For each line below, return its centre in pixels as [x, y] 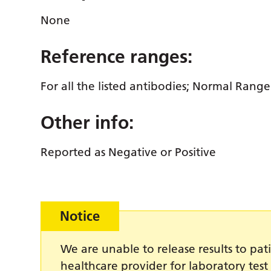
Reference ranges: [117, 57]
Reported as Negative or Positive [129, 152]
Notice [80, 216]
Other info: [87, 123]
